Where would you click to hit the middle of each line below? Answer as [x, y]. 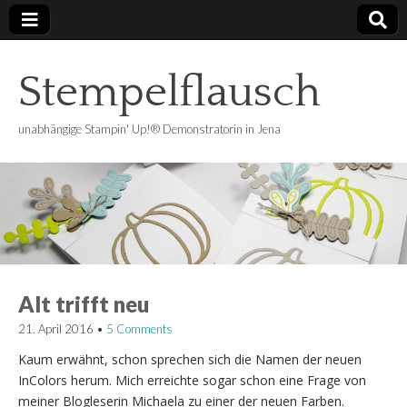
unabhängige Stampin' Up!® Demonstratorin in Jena [149, 129]
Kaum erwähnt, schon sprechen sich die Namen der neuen [190, 359]
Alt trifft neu [84, 303]
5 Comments [139, 328]
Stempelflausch [169, 92]
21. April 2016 [56, 328]
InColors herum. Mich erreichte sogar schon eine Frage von [192, 380]
